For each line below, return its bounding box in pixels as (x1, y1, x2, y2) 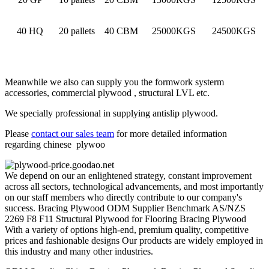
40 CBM (104, 26, 138, 37)
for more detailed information (114, 128, 227, 139)
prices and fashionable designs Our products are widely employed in (5, 235, 263, 246)
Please (5, 128, 31, 139)
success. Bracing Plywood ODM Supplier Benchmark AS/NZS (5, 203, 246, 214)
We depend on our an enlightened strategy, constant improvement (5, 171, 252, 181)
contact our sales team (31, 128, 114, 139)
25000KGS (152, 26, 196, 37)
